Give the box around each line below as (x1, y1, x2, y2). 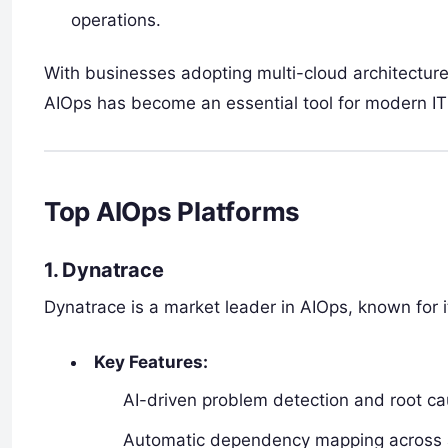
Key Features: (94, 351, 209, 372)
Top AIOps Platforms (44, 195, 301, 227)
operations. (71, 9, 162, 30)
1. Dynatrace (44, 257, 164, 282)
